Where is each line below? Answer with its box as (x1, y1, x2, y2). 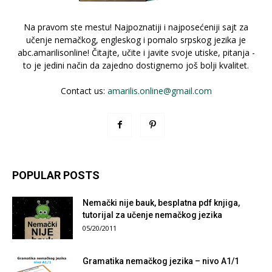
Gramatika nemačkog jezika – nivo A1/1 (83, 256, 239, 267)
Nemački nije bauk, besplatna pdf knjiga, (83, 198, 240, 208)
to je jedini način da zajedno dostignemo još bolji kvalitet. (23, 59, 249, 72)
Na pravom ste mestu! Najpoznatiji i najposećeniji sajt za (24, 21, 248, 33)
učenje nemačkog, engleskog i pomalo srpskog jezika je (26, 34, 246, 46)
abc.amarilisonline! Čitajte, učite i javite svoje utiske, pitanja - (17, 47, 255, 59)
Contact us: (60, 85, 107, 97)
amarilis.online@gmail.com (107, 85, 212, 97)
